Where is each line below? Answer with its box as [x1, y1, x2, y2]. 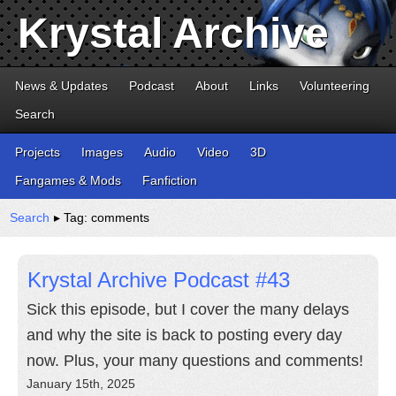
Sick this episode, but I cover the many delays [27, 301, 349, 318]
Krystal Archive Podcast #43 [27, 268, 290, 292]
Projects [15, 145, 60, 159]
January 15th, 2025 [27, 377, 135, 391]
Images [81, 145, 123, 159]
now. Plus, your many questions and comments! [27, 352, 363, 369]
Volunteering [300, 79, 369, 93]
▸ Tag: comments [50, 210, 149, 225]
